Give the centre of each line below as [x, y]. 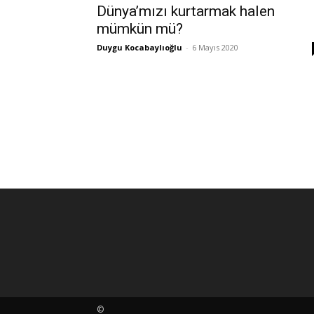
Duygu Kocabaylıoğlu [139, 47]
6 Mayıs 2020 [215, 47]
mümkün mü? [140, 29]
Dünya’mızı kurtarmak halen [186, 11]
